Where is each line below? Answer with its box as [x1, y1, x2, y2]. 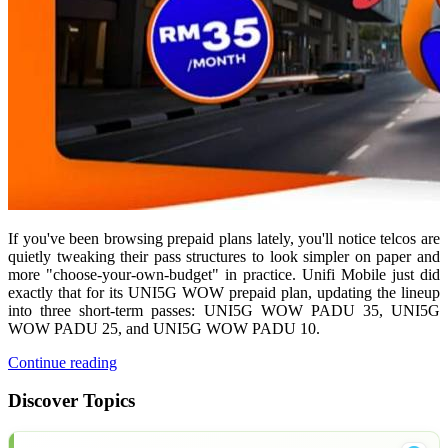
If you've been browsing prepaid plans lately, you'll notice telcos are [8, 229, 440, 247]
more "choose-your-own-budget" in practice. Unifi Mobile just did [8, 265, 440, 283]
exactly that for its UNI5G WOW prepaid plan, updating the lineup [8, 283, 440, 301]
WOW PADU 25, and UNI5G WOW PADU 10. [8, 319, 320, 337]
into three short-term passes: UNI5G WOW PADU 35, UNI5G [8, 301, 440, 319]
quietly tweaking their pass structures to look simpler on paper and [8, 247, 440, 265]
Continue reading [8, 353, 117, 371]
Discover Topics [8, 390, 135, 412]
